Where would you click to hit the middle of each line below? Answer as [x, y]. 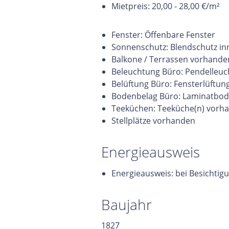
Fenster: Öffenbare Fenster [163, 35]
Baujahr [127, 204]
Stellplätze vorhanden [153, 121]
